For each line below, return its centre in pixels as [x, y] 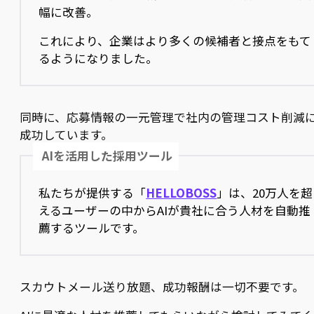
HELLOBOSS [182, 193]
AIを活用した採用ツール [108, 156]
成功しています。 [66, 135]
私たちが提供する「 [93, 193]
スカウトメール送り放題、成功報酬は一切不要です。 [162, 287]
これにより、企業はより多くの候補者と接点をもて [175, 41]
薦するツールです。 [92, 228]
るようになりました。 [98, 59]
